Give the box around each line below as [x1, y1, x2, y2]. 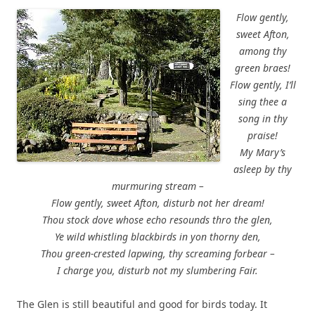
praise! [247, 129, 278, 142]
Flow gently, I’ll [229, 78, 296, 91]
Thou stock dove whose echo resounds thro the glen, [42, 213, 273, 226]
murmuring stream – [111, 179, 204, 193]
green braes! [235, 61, 290, 75]
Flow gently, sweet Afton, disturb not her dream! [51, 196, 264, 210]
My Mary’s [240, 146, 285, 159]
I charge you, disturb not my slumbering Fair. [57, 264, 258, 277]
